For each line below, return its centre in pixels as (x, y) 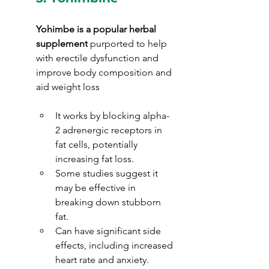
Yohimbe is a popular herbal (97, 29)
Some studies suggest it (108, 173)
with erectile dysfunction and (98, 58)
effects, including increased (115, 245)
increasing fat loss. (95, 159)
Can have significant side (109, 231)
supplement (62, 44)
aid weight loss (68, 87)
